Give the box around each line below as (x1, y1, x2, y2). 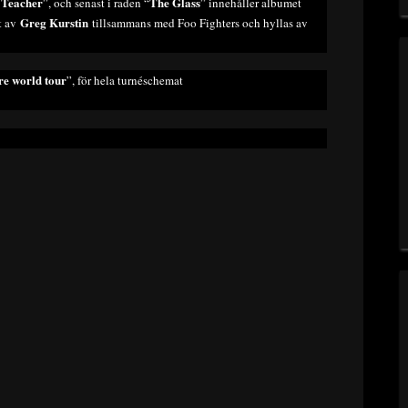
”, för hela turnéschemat (66, 72, 183, 89)
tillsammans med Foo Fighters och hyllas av (88, 14, 308, 31)
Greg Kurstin (20, 13, 88, 31)
